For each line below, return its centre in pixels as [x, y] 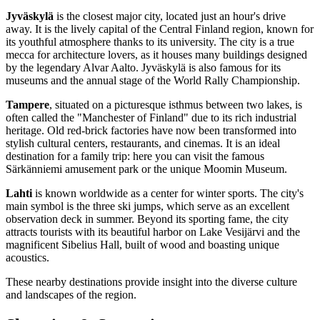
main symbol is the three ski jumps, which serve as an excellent [147, 206]
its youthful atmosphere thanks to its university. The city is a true [150, 42]
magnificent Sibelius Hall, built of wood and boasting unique [142, 245]
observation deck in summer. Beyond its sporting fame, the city [147, 219]
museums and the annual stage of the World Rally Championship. [153, 81]
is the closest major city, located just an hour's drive [170, 16]
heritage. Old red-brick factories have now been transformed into [151, 131]
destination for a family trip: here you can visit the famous [135, 156]
